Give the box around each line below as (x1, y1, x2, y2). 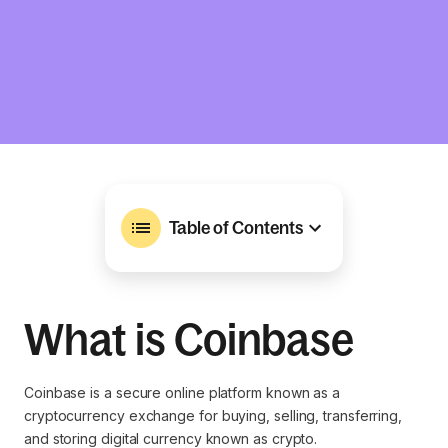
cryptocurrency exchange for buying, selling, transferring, (24, 407, 403, 424)
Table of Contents (169, 217, 303, 238)
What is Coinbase (24, 315, 354, 364)
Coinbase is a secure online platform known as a (24, 384, 341, 401)
